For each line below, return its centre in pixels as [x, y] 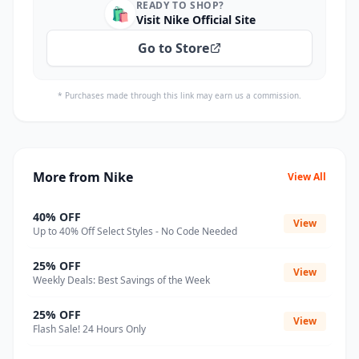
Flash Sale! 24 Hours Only [89, 329]
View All [307, 177]
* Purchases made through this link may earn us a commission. [179, 95]
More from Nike [83, 177]
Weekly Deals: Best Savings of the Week [121, 280]
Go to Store [173, 48]
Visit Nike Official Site [196, 20]
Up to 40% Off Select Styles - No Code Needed [135, 231]
